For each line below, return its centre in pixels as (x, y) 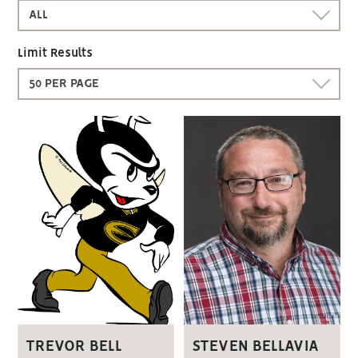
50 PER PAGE (64, 84)
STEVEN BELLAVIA (255, 346)
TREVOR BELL (74, 346)
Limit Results (56, 54)
